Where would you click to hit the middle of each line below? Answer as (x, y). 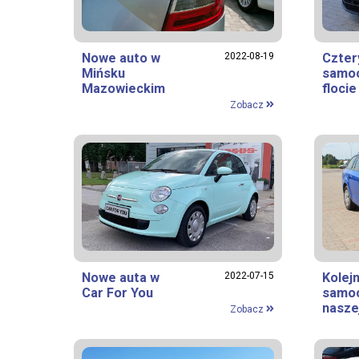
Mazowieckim (123, 88)
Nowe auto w (121, 58)
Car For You (117, 292)
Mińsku (103, 73)
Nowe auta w (121, 277)
